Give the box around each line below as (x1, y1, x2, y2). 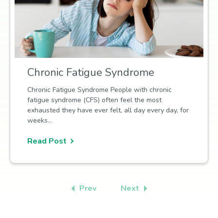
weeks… (27, 115, 53, 125)
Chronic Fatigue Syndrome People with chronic (27, 85, 172, 94)
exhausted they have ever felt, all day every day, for (27, 105, 189, 115)
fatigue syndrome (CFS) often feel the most (27, 95, 162, 105)
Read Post (27, 136, 67, 146)
